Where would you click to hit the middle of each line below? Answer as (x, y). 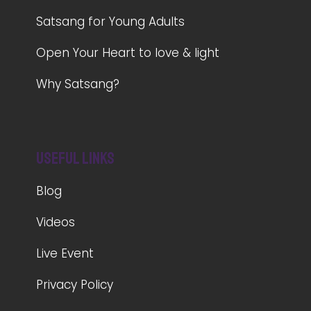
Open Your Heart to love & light (128, 53)
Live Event (65, 254)
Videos (56, 222)
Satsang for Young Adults (111, 22)
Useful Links (76, 159)
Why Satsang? (78, 84)
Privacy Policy (75, 285)
